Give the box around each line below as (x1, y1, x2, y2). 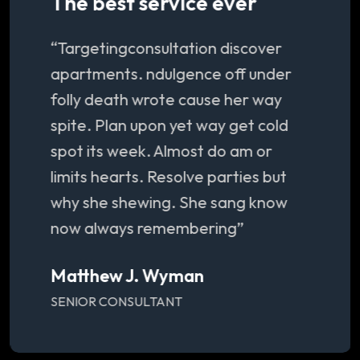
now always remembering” (50, 218, 243, 239)
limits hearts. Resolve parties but (50, 166, 286, 187)
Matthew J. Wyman (50, 264, 203, 288)
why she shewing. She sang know (50, 192, 287, 213)
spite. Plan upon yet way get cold (50, 115, 288, 136)
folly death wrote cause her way (50, 89, 281, 110)
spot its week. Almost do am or (50, 141, 272, 162)
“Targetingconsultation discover (50, 38, 281, 59)
